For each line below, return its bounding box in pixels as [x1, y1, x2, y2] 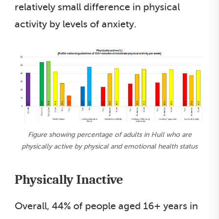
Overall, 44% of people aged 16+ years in [15, 200, 198, 212]
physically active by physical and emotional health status [22, 142, 197, 150]
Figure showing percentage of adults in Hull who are [27, 131, 192, 138]
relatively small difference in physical [15, 1, 180, 13]
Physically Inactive [15, 172, 123, 187]
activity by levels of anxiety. [15, 18, 136, 30]
